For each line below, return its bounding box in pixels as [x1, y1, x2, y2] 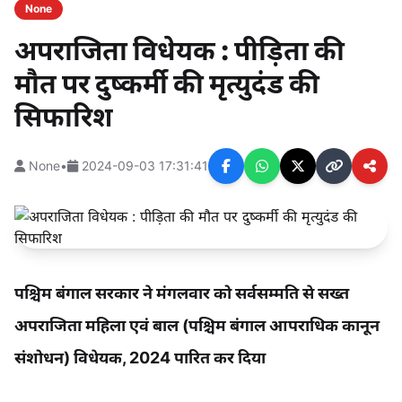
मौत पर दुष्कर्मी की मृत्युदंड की [14, 67, 319, 100]
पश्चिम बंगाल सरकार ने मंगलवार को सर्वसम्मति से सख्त [14, 284, 349, 303]
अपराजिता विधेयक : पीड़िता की [14, 34, 345, 67]
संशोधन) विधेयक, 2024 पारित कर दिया [14, 348, 266, 368]
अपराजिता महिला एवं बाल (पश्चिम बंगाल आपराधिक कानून [14, 316, 380, 336]
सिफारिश [14, 100, 113, 134]
